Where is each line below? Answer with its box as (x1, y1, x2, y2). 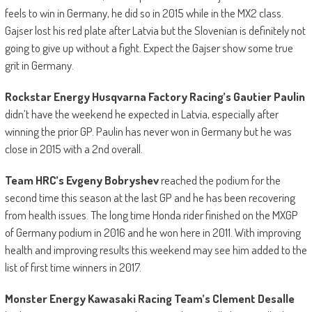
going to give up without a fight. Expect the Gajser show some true (4, 40, 293, 56)
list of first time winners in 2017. (4, 260, 141, 275)
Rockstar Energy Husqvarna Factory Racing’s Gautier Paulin (4, 89, 305, 104)
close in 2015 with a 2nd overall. (4, 141, 143, 157)
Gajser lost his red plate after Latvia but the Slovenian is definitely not (4, 23, 306, 38)
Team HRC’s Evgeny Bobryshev (4, 173, 159, 188)
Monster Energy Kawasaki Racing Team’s (4, 291, 212, 306)
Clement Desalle (212, 291, 295, 306)
